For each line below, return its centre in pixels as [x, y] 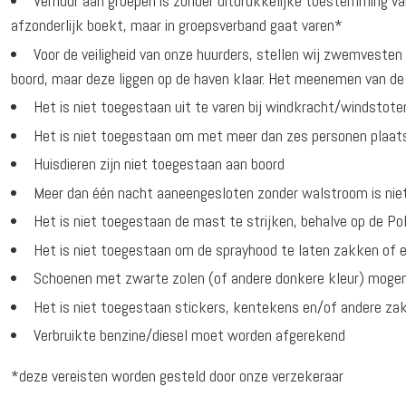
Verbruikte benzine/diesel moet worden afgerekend [190, 335]
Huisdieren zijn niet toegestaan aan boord [159, 164]
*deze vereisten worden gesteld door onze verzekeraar [178, 376]
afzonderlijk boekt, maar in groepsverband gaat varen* [177, 25]
